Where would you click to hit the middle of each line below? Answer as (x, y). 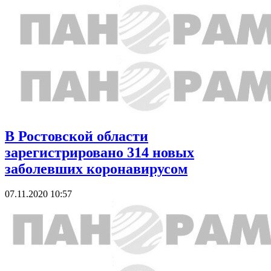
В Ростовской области (77, 136)
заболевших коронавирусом (96, 168)
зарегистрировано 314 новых (100, 152)
